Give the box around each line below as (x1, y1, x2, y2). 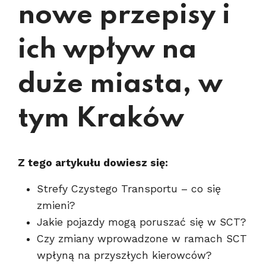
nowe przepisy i (18, 2, 230, 30)
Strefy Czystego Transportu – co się (37, 183, 221, 195)
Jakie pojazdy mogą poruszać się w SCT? (37, 216, 246, 228)
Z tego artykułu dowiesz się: (18, 157, 168, 169)
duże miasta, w (18, 71, 223, 99)
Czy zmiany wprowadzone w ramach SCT (37, 233, 247, 245)
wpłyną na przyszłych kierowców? (37, 249, 212, 261)
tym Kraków (18, 105, 184, 133)
